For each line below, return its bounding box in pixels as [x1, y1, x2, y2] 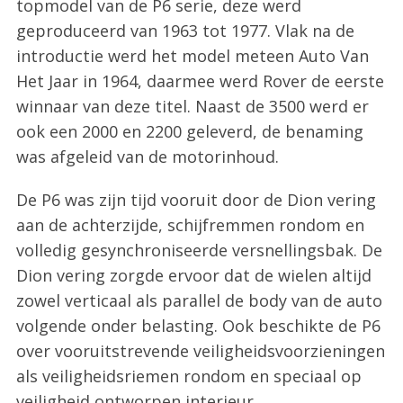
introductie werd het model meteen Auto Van [15, 45, 369, 67]
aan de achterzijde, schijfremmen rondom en [15, 214, 364, 237]
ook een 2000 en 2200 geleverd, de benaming [15, 121, 363, 143]
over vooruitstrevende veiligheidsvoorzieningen [15, 340, 385, 363]
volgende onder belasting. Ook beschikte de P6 [15, 315, 381, 337]
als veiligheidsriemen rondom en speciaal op [15, 365, 362, 388]
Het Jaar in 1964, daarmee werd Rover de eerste [15, 70, 384, 93]
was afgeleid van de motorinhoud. [15, 146, 279, 168]
